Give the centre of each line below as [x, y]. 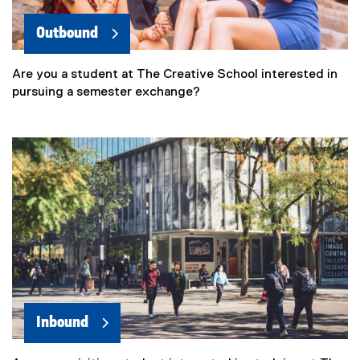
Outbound [67, 33]
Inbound [62, 322]
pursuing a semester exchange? [106, 92]
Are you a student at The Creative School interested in [175, 74]
